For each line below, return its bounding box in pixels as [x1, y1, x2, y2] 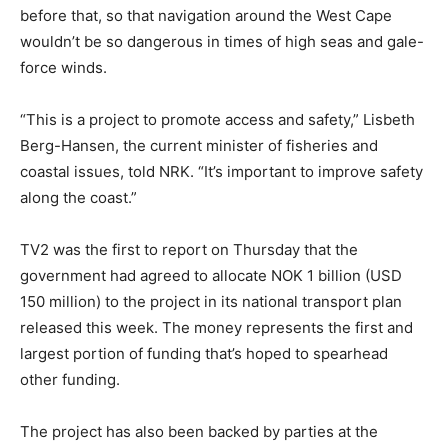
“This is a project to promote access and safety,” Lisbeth [20, 110, 415, 130]
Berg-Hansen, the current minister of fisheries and [20, 136, 378, 156]
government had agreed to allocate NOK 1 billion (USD [20, 266, 402, 286]
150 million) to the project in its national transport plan [20, 292, 402, 312]
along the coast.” [20, 188, 137, 208]
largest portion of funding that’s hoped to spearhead [20, 344, 388, 364]
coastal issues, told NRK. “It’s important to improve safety [20, 162, 423, 182]
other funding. [20, 370, 120, 390]
